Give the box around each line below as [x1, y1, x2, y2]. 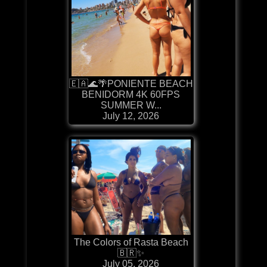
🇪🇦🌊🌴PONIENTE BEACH [69, 78, 193, 89]
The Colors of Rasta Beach [73, 237, 188, 247]
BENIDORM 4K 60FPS [82, 89, 181, 100]
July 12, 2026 [103, 110, 160, 121]
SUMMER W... [100, 100, 162, 110]
